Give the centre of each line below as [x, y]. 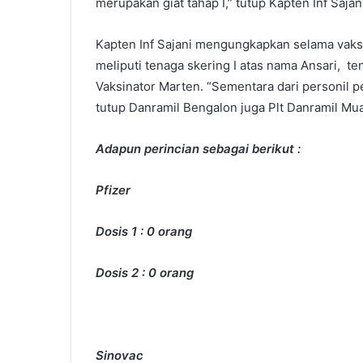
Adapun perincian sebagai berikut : [198, 149]
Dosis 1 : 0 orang [144, 232]
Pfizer [113, 190]
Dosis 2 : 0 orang [145, 273]
